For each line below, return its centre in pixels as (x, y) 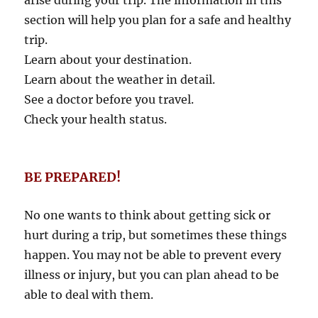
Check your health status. (96, 120)
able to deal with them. (89, 295)
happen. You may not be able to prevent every (153, 255)
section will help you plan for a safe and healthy (158, 20)
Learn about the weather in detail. (120, 80)
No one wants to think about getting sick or (148, 215)
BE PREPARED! (73, 177)
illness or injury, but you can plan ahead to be (152, 275)
